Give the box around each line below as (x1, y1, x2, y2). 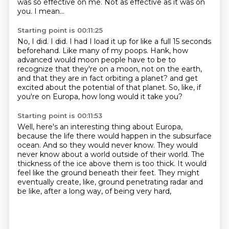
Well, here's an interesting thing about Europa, (17, 122, 182, 131)
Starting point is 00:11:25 (17, 26, 103, 34)
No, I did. (17, 37, 51, 46)
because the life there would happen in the (17, 131, 173, 141)
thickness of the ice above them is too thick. (17, 159, 177, 168)
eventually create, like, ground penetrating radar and (17, 177, 203, 187)
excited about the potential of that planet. (17, 83, 169, 92)
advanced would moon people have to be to (17, 55, 176, 64)
